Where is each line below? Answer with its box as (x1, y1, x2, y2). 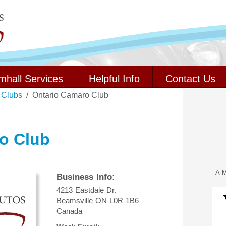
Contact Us (165, 73, 215, 84)
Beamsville (56, 196, 93, 205)
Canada (56, 207, 82, 215)
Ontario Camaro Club (32, 91, 108, 99)
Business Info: (56, 172, 115, 182)
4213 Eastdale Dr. (56, 186, 116, 194)
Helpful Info (89, 73, 140, 84)
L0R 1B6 (109, 196, 139, 205)
